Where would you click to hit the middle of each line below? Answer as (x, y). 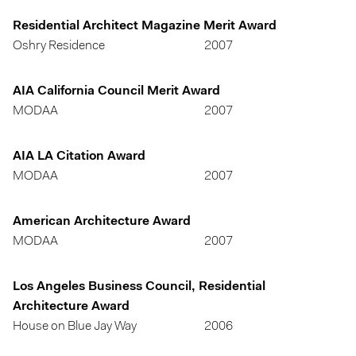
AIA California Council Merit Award (116, 91)
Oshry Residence (59, 46)
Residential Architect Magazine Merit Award (145, 26)
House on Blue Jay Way (75, 327)
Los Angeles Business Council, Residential (139, 287)
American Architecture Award (102, 222)
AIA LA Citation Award (79, 157)
